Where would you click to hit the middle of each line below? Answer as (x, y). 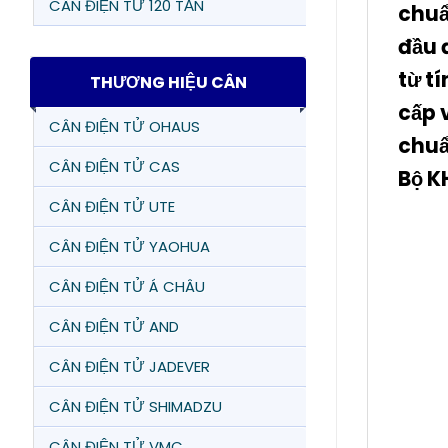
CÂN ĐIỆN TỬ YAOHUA (129, 246)
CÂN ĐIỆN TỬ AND (114, 326)
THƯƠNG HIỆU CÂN (168, 82)
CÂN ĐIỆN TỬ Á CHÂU (127, 286)
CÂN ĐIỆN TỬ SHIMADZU (135, 406)
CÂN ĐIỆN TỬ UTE (112, 206)
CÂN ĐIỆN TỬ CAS (114, 166)
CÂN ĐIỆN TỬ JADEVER (129, 366)
